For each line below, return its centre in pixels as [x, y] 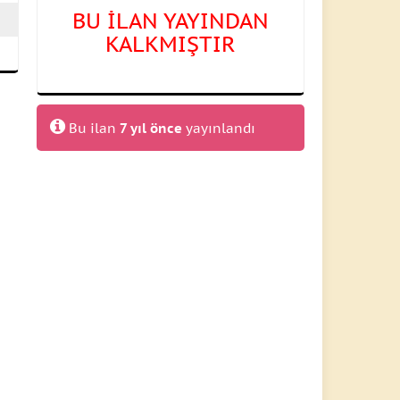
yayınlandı [219, 128]
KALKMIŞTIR [171, 44]
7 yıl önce [151, 128]
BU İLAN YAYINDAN [171, 21]
